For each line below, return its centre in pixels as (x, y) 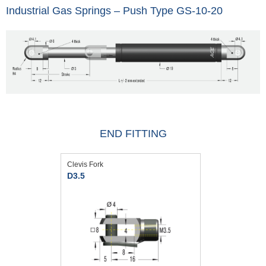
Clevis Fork (85, 164)
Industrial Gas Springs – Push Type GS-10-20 (114, 11)
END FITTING (133, 133)
